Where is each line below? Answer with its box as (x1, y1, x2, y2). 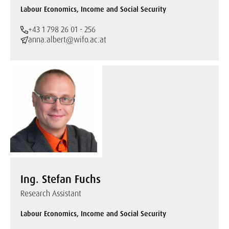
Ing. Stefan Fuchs (20, 172, 101, 187)
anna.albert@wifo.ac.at (28, 34, 106, 45)
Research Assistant (20, 188, 81, 199)
